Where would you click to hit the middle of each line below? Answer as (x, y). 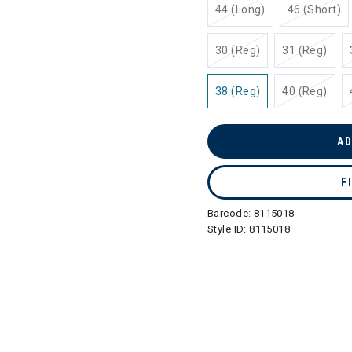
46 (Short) (314, 9)
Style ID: (229, 229)
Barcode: (231, 213)
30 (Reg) (238, 50)
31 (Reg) (305, 50)
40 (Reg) (305, 91)
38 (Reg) (238, 91)
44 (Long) (240, 9)
